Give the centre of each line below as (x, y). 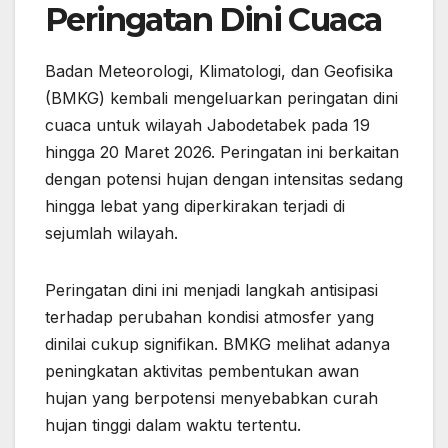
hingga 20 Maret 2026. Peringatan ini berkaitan (222, 152)
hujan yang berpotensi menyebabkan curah (211, 398)
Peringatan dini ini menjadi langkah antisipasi (211, 290)
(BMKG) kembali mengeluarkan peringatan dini (221, 98)
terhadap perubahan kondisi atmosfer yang (209, 317)
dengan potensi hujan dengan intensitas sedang (224, 179)
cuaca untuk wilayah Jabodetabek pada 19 (207, 125)
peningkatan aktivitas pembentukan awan (202, 371)
